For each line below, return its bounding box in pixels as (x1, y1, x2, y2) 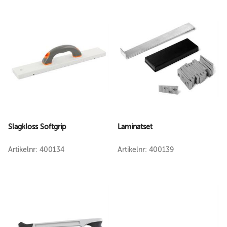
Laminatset (118, 123, 153, 131)
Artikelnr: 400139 (118, 146, 174, 154)
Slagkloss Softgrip (8, 123, 66, 131)
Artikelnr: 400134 (8, 146, 64, 154)
